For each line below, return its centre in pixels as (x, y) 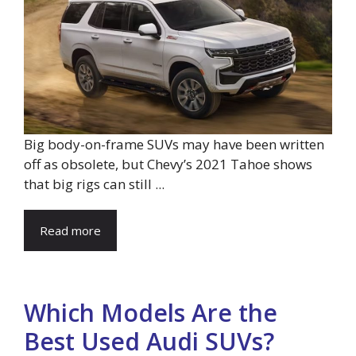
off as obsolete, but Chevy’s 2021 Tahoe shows (168, 164)
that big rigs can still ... (94, 184)
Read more (70, 230)
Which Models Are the (151, 312)
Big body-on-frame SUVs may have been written (174, 144)
